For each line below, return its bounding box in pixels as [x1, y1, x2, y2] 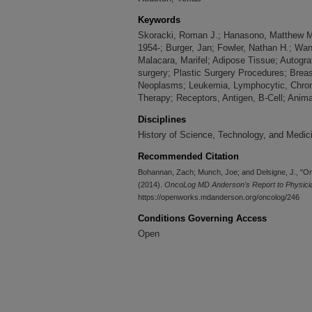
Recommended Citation [138, 151, 239, 162]
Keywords [138, 15, 180, 25]
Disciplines [138, 114, 186, 125]
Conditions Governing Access [138, 213, 267, 224]
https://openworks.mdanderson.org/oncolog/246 [138, 193, 299, 201]
